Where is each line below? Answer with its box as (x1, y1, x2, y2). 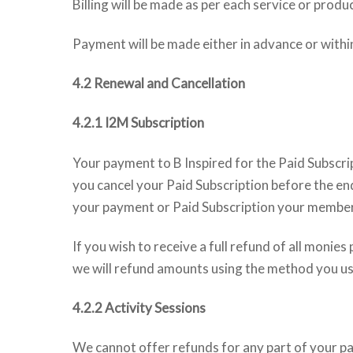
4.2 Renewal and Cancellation (72, 75, 245, 92)
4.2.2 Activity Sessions (72, 299, 206, 316)
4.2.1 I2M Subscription (72, 114, 204, 132)
